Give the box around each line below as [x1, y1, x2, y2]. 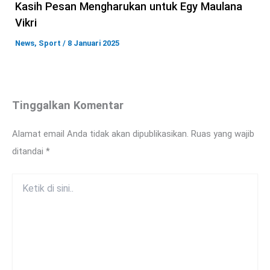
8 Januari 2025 [67, 38, 119, 48]
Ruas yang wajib [191, 128, 254, 140]
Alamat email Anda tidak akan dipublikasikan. [12, 128, 189, 140]
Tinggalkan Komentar [12, 98, 124, 111]
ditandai [12, 146, 46, 157]
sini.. [11, 198, 30, 208]
